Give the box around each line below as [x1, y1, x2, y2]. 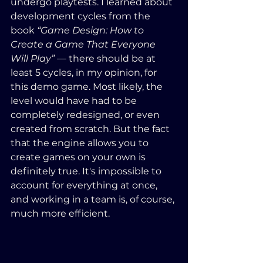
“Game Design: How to [37, 24, 146, 36]
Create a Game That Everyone [11, 38, 158, 50]
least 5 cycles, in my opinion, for [11, 66, 159, 78]
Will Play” [11, 52, 55, 64]
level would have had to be [11, 95, 139, 106]
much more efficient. [11, 207, 110, 219]
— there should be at [55, 52, 158, 64]
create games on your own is [11, 151, 148, 163]
